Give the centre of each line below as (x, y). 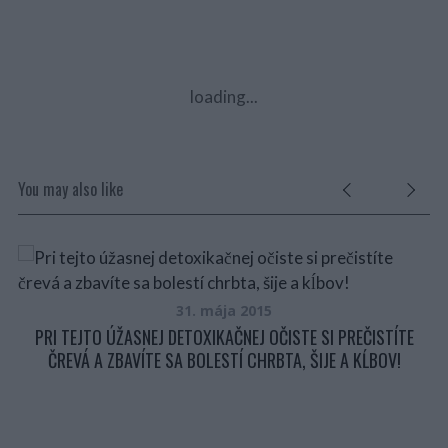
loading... (224, 96)
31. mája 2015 (224, 310)
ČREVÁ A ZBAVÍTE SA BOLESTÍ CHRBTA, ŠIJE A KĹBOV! (224, 360)
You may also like (70, 189)
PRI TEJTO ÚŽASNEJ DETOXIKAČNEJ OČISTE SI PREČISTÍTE (224, 337)
